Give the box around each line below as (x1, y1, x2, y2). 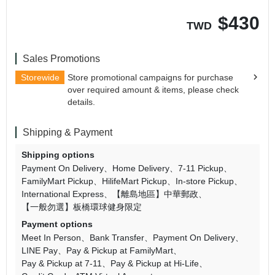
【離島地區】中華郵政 (112, 189, 198, 199)
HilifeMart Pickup (102, 176, 167, 186)
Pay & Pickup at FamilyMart (66, 246, 173, 255)
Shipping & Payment (23, 127, 112, 137)
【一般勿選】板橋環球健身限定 (21, 202, 142, 212)
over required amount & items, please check (68, 85, 239, 95)
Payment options (21, 219, 93, 229)
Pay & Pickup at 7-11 (21, 258, 102, 268)
